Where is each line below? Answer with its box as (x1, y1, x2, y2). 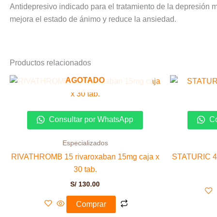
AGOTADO (65, 76, 105, 85)
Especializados (62, 139, 108, 147)
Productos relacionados (10, 59, 91, 67)
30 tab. (73, 165, 97, 174)
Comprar (76, 200, 106, 209)
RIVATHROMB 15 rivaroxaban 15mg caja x (11, 153, 159, 161)
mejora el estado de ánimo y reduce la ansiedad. (10, 15, 176, 24)
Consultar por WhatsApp (47, 115, 133, 124)
